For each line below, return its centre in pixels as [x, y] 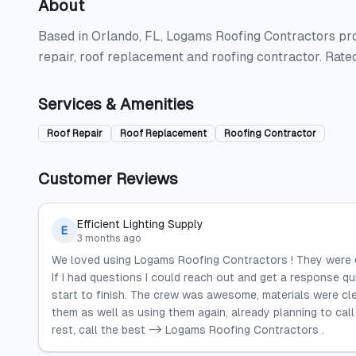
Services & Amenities [116, 104]
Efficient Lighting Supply [140, 224]
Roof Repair [75, 133]
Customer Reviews [108, 179]
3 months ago [109, 238]
